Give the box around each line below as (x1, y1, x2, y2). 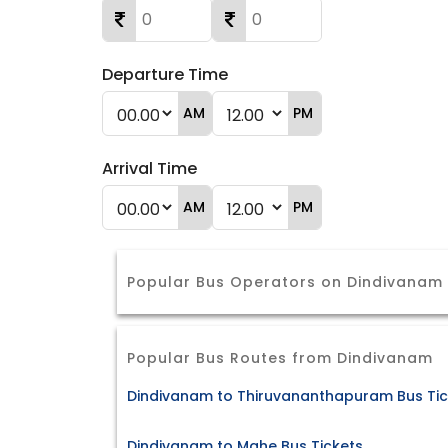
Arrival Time (102, 157, 197, 180)
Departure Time (102, 63, 228, 86)
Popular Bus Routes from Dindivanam (127, 348, 433, 368)
